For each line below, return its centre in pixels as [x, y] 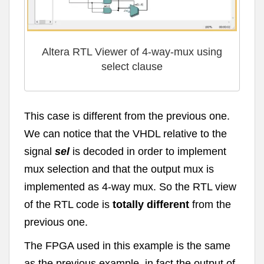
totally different [149, 204]
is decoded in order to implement [148, 151]
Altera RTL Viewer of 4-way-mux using [132, 52]
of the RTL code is [67, 204]
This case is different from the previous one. [127, 116]
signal [39, 151]
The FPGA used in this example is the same [127, 245]
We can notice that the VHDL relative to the [126, 133]
